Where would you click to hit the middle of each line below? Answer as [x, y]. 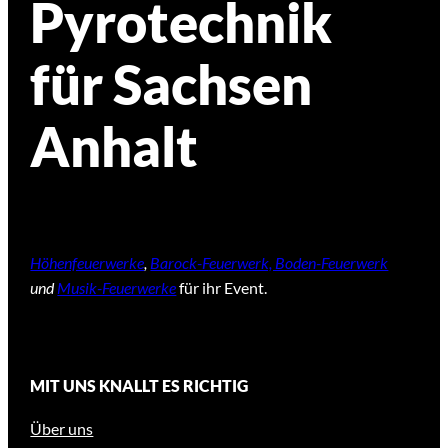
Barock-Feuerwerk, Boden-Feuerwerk [269, 262]
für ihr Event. [222, 287]
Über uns [62, 429]
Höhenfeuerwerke [87, 262]
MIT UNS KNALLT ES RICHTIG [139, 386]
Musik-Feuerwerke [117, 287]
